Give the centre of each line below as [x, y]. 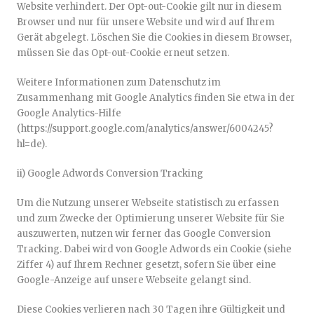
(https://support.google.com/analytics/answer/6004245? [145, 129]
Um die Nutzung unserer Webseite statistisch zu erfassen [148, 203]
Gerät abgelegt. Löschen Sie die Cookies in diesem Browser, [154, 37]
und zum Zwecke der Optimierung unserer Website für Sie [151, 218]
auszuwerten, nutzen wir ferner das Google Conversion [144, 234]
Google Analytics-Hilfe [69, 113]
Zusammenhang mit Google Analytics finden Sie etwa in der [156, 98]
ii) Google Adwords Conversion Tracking [110, 173]
